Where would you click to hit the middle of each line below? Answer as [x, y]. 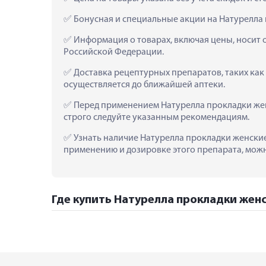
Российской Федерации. [114, 52]
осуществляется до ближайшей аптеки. [144, 85]
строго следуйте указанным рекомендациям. [156, 117]
